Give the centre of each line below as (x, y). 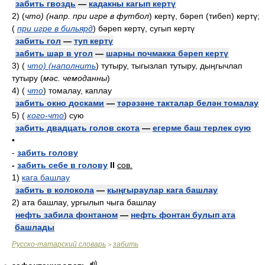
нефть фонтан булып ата (183, 215)
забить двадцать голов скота (77, 128)
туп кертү (93, 41)
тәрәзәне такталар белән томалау (188, 103)
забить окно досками (60, 103)
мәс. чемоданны (75, 78)
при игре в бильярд (55, 28)
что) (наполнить (62, 66)
